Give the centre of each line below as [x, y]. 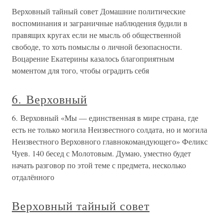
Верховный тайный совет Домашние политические [99, 11]
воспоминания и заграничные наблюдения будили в [100, 23]
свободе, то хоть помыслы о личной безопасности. [97, 46]
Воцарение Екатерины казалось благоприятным [93, 58]
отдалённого [33, 177]
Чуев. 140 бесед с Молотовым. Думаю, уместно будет [101, 153]
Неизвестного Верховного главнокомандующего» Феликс [110, 141]
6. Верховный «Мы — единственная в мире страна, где [105, 117]
